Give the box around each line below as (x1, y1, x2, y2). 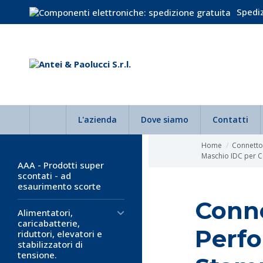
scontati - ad (18, 170, 71, 181)
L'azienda (78, 114, 117, 125)
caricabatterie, (18, 217, 80, 229)
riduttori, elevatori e (18, 228, 102, 240)
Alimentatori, (18, 207, 73, 218)
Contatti (213, 114, 248, 125)
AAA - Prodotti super (18, 159, 104, 171)
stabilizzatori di (18, 238, 83, 250)
